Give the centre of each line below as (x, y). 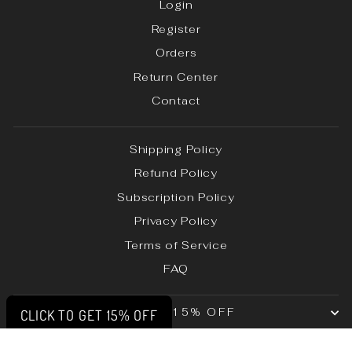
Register (176, 29)
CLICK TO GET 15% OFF (89, 315)
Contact (176, 101)
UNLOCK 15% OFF (172, 312)
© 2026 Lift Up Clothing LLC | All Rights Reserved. (176, 342)
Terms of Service (176, 245)
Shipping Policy (176, 149)
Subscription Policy (176, 197)
